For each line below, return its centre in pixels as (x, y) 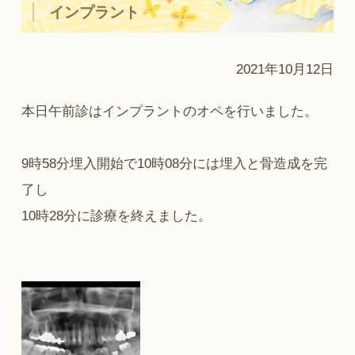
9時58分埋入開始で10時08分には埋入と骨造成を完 (174, 163)
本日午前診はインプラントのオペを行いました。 (169, 111)
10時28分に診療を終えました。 (116, 216)
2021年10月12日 (285, 69)
